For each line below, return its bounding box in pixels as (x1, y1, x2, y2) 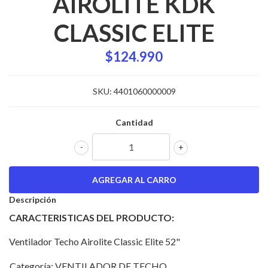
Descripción (9, 194, 56, 205)
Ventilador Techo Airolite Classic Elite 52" (9, 236, 180, 248)
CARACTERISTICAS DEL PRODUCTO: (9, 212, 174, 224)
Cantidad (115, 117, 153, 128)
